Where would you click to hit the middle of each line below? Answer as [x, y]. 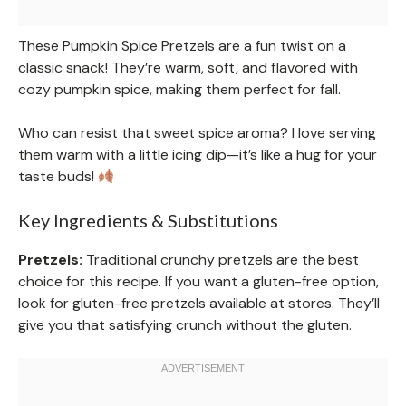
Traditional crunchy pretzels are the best [221, 260]
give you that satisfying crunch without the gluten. [185, 325]
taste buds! [58, 177]
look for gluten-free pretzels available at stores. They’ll [199, 304]
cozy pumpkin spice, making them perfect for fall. [179, 90]
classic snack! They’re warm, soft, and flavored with [188, 68]
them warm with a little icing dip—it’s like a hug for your [198, 155]
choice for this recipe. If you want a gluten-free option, [198, 282]
